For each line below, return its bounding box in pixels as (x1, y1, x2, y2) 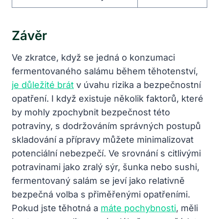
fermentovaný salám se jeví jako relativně (12, 175, 185, 186)
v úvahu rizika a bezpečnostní (74, 79, 201, 90)
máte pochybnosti (101, 202, 176, 213)
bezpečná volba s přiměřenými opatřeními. (12, 189, 190, 199)
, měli (176, 202, 198, 213)
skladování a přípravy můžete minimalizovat (12, 134, 194, 145)
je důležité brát (12, 79, 74, 90)
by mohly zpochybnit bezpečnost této (12, 107, 170, 117)
